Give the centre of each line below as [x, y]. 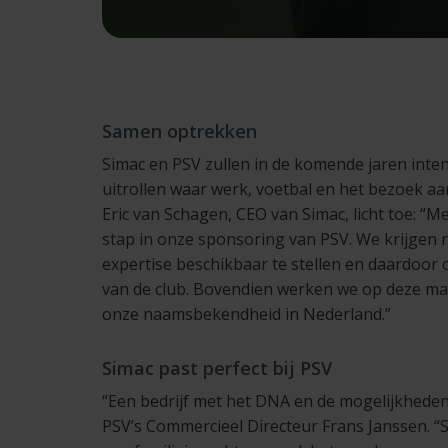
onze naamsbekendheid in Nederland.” [246, 314]
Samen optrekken [179, 131]
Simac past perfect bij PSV [217, 368]
